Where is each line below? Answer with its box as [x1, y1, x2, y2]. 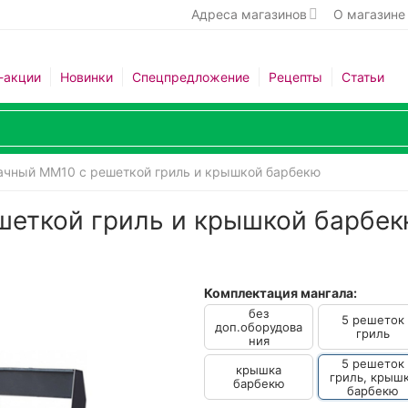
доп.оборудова [215, 319, 302, 334]
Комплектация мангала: [204, 285, 357, 301]
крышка [236, 362, 281, 377]
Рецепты [268, 68, 322, 85]
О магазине [332, 6, 405, 22]
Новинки [59, 68, 113, 85]
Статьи [341, 68, 384, 85]
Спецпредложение [131, 68, 250, 85]
